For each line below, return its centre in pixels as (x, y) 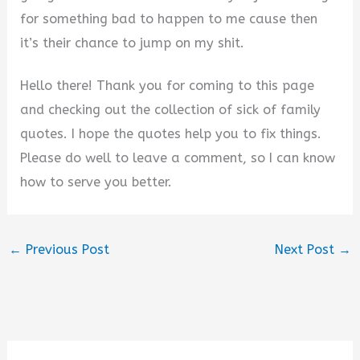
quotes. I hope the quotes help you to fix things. (171, 133)
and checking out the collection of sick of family (171, 109)
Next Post (307, 250)
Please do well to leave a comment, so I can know (178, 157)
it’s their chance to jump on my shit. (133, 43)
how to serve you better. (96, 182)
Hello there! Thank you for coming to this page (168, 85)
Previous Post (65, 250)
